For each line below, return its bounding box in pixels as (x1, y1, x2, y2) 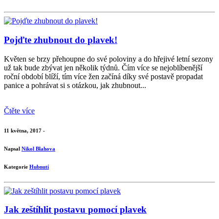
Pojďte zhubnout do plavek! (4, 35, 117, 45)
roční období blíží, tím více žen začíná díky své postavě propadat (4, 72, 203, 81)
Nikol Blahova (22, 145, 55, 152)
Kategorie (4, 163, 29, 170)
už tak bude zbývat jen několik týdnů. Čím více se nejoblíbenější (4, 63, 202, 72)
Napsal (4, 145, 22, 152)
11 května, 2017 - (4, 127, 45, 133)
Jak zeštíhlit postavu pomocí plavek (4, 204, 147, 215)
